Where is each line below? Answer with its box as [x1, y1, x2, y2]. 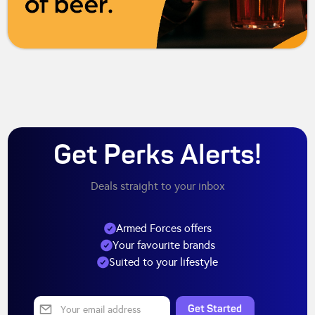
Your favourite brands [112, 238, 215, 252]
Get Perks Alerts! [53, 139, 262, 173]
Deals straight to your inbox [90, 179, 225, 193]
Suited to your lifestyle [109, 255, 218, 269]
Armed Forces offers [115, 221, 212, 235]
